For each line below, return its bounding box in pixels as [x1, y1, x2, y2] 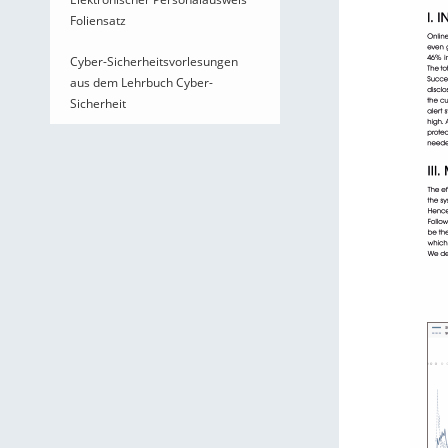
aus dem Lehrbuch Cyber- [70, 74, 213, 91]
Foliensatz [70, 12, 126, 29]
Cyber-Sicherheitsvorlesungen [70, 53, 238, 70]
